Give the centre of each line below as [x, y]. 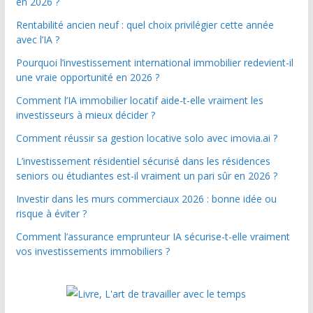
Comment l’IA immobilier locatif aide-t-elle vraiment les [139, 101]
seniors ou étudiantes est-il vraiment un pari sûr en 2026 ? [146, 176]
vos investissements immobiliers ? [93, 252]
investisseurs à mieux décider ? [85, 115]
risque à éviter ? [51, 214]
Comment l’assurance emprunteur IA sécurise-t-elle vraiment [153, 237]
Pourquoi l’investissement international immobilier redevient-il [154, 63]
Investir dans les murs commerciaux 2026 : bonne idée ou [146, 199]
